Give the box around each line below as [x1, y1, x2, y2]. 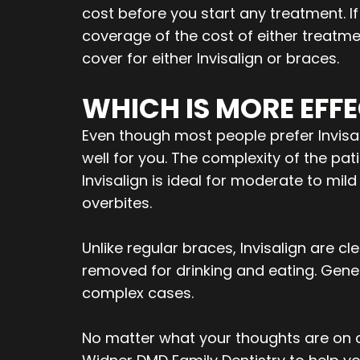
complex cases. [82, 283, 194, 304]
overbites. [82, 193, 152, 214]
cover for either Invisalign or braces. [82, 48, 339, 69]
